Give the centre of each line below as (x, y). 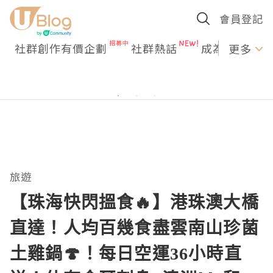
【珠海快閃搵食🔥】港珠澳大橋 (134, 202)
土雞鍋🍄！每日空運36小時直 (126, 253)
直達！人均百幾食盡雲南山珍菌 (134, 227)
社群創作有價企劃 (61, 48)
